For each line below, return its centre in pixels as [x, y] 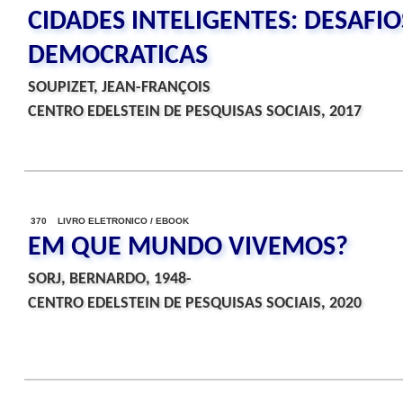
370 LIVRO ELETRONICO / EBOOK [110, 221]
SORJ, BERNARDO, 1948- [110, 279]
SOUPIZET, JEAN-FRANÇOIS [119, 88]
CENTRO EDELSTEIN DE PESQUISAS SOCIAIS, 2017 [195, 112]
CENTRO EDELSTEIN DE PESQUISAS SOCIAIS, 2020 [195, 304]
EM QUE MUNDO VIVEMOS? [188, 248]
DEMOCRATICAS [118, 56]
